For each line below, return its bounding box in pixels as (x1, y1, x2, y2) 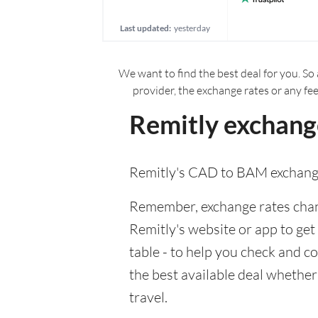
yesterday (174, 23, 211, 33)
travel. (129, 288, 168, 306)
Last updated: (120, 23, 172, 33)
